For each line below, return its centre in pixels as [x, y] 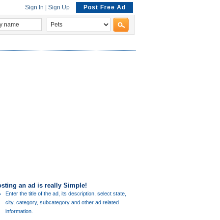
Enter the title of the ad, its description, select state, [66, 193]
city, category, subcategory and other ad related [62, 202]
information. [19, 211]
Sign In [34, 7]
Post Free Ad [105, 7]
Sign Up [59, 7]
